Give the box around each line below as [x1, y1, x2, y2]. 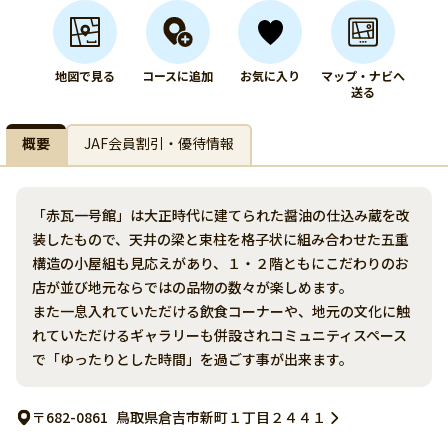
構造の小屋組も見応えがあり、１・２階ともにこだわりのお [32, 253, 409, 273]
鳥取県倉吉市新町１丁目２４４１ [116, 407, 326, 427]
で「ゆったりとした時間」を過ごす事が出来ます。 [32, 349, 353, 369]
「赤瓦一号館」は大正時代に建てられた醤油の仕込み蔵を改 [32, 205, 410, 225]
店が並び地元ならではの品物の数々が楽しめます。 [32, 277, 353, 297]
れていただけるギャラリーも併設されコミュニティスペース [32, 325, 407, 345]
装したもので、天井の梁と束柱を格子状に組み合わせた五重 [32, 229, 409, 249]
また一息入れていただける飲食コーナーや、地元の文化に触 [32, 301, 410, 321]
